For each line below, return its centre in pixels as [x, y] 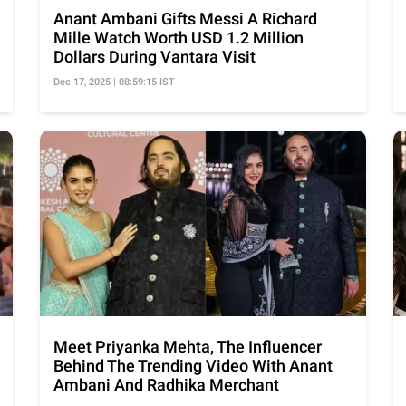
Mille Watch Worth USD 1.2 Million [179, 37]
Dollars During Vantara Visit [155, 56]
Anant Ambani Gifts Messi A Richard [185, 18]
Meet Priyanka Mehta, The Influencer [188, 346]
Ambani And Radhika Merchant [166, 384]
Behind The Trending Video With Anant [193, 365]
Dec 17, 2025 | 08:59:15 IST [114, 82]
